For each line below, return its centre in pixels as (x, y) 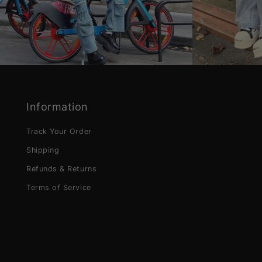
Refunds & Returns (62, 169)
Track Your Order (59, 132)
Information (57, 107)
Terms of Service (59, 188)
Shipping (43, 150)
